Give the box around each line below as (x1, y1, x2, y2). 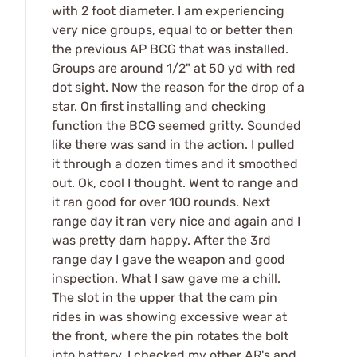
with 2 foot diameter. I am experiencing (52, 2, 284, 18)
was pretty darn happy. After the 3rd (52, 232, 271, 248)
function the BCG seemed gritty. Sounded (52, 117, 301, 133)
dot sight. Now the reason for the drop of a (52, 79, 304, 95)
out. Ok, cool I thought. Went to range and (52, 175, 299, 190)
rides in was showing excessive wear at (52, 308, 287, 324)
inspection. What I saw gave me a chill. (52, 270, 280, 286)
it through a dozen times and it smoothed (52, 155, 298, 171)
